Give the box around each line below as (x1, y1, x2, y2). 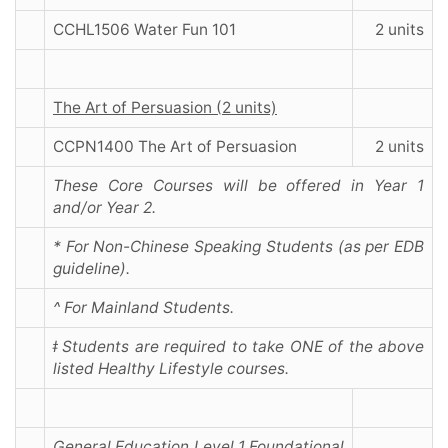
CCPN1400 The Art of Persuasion (53, 137, 297, 157)
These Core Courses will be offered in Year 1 (53, 176, 424, 196)
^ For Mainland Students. (53, 298, 234, 318)
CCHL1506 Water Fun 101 (53, 20, 236, 40)
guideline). (53, 259, 130, 279)
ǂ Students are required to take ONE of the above (53, 337, 424, 357)
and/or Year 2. (53, 198, 156, 218)
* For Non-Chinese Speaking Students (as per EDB (53, 237, 424, 257)
